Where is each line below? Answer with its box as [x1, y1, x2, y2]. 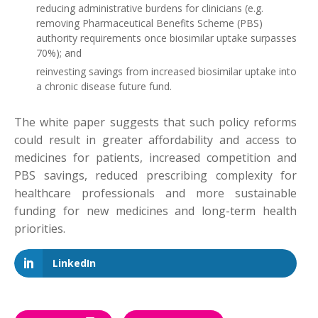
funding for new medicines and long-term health [14, 203, 297, 219]
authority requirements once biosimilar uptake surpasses [36, 31, 297, 45]
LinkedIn [53, 256, 96, 270]
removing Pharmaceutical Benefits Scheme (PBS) [36, 16, 263, 31]
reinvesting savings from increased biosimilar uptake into [36, 65, 297, 79]
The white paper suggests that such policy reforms [14, 114, 297, 131]
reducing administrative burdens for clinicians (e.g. [36, 1, 263, 16]
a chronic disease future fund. [36, 79, 172, 94]
